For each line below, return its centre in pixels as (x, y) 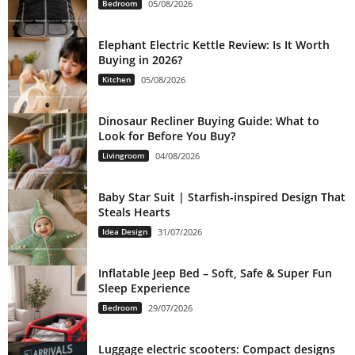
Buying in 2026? (140, 59)
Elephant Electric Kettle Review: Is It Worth (214, 44)
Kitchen (116, 79)
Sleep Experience (144, 288)
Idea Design (125, 231)
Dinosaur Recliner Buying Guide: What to (209, 120)
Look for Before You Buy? (167, 136)
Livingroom (124, 155)
